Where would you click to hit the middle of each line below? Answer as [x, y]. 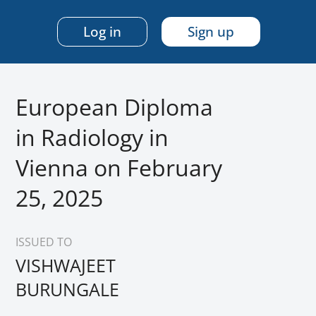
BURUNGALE [67, 289]
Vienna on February [119, 168]
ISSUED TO [44, 242]
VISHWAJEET [66, 265]
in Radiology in [92, 137]
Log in [103, 32]
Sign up [211, 32]
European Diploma [114, 107]
